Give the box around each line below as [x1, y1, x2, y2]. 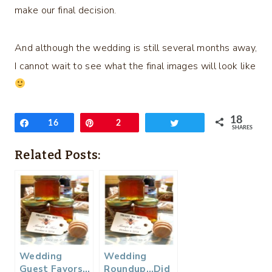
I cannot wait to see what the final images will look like [15, 59, 256, 73]
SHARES [232, 124, 253, 131]
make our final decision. [15, 3, 117, 17]
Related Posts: [15, 147, 101, 162]
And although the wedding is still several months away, [15, 41, 257, 55]
